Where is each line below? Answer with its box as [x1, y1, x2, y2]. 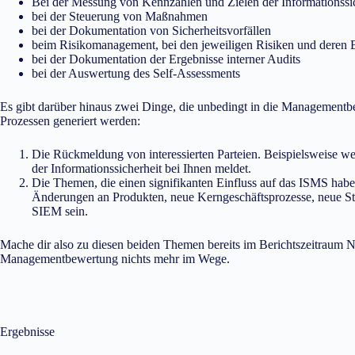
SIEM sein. [32, 204, 88, 218]
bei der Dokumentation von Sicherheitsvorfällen [32, 24, 271, 37]
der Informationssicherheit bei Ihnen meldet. [32, 162, 251, 175]
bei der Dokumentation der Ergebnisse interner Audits [32, 52, 300, 66]
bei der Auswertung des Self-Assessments [32, 67, 240, 80]
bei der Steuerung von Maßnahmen [32, 10, 208, 23]
